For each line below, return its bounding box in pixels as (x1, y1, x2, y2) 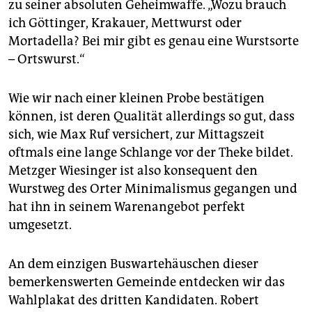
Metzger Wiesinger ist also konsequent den (8, 163, 258, 179)
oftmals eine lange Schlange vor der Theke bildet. (8, 145, 293, 161)
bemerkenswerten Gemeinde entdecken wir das (8, 274, 285, 290)
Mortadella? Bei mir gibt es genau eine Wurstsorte (8, 33, 299, 49)
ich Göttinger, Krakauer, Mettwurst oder (8, 15, 242, 31)
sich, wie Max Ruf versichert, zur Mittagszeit (8, 127, 265, 143)
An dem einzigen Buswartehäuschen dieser (8, 256, 258, 272)
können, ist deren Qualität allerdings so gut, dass (8, 109, 295, 125)
